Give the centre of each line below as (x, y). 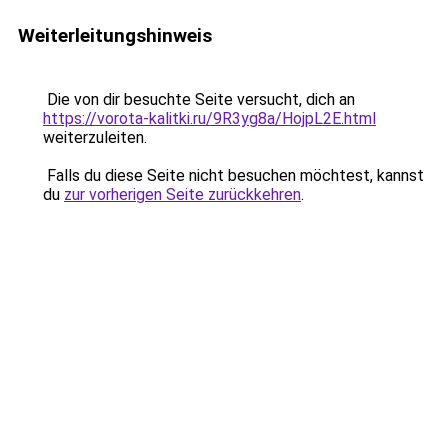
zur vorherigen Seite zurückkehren (182, 194)
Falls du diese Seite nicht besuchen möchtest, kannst (233, 175)
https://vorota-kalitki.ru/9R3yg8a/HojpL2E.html (209, 118)
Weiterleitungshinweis (115, 35)
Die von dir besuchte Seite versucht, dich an (199, 99)
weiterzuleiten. (95, 137)
